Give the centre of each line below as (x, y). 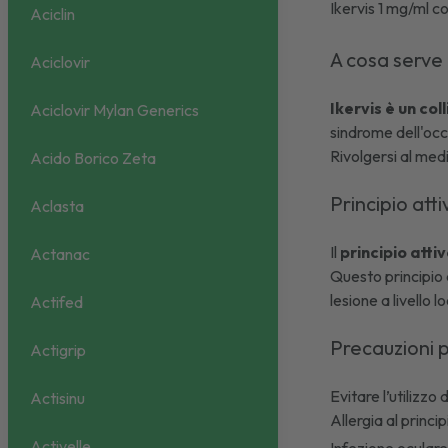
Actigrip (58, 350)
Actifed (56, 302)
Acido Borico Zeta (93, 158)
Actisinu (57, 398)
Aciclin (52, 14)
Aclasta (57, 206)
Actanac (60, 254)
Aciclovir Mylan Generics (114, 110)
